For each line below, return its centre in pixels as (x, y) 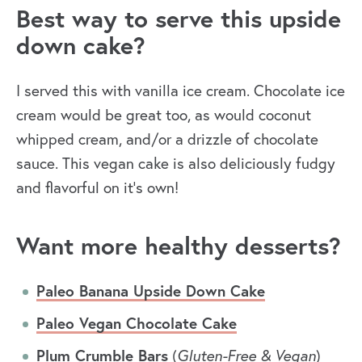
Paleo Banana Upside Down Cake (151, 291)
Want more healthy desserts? (179, 246)
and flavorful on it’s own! (97, 187)
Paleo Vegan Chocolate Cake (137, 323)
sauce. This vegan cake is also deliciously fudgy (176, 163)
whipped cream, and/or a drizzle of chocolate (167, 139)
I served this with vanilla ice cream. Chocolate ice (181, 90)
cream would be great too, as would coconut (164, 115)
